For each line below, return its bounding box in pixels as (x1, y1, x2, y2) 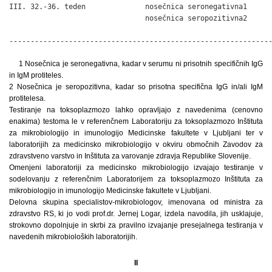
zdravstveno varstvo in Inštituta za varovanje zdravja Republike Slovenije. (9, 151, 251, 160)
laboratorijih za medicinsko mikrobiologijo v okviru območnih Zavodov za (9, 140, 263, 149)
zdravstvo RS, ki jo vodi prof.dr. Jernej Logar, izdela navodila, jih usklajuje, (9, 209, 263, 218)
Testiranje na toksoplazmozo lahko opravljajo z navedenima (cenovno (9, 105, 263, 114)
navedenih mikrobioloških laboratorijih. (9, 232, 137, 241)
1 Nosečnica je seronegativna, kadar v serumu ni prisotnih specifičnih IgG (19, 59, 263, 68)
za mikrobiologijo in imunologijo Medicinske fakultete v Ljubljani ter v (9, 128, 263, 137)
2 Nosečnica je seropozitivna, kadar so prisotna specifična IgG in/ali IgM (9, 82, 263, 91)
